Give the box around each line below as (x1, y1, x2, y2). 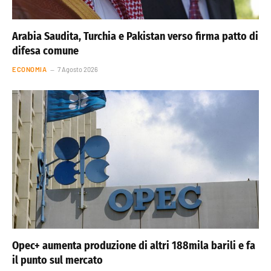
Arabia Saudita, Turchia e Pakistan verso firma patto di (12, 29, 258, 43)
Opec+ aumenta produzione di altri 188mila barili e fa (12, 239, 255, 253)
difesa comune (12, 44, 79, 57)
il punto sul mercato (12, 253, 103, 267)
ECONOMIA (12, 65, 47, 73)
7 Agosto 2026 (57, 65, 99, 73)
